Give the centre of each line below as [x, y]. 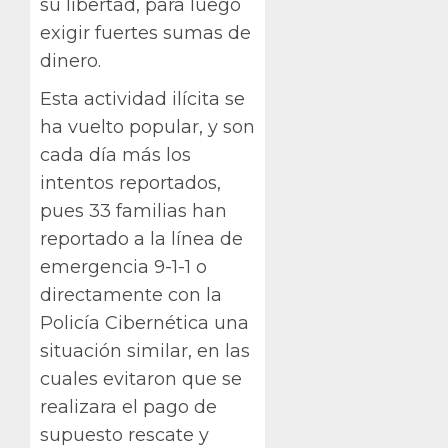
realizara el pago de [128, 407]
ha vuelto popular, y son [147, 127]
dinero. [70, 61]
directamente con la [131, 295]
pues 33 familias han [133, 211]
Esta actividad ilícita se [142, 99]
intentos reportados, [130, 183]
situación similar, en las [145, 351]
